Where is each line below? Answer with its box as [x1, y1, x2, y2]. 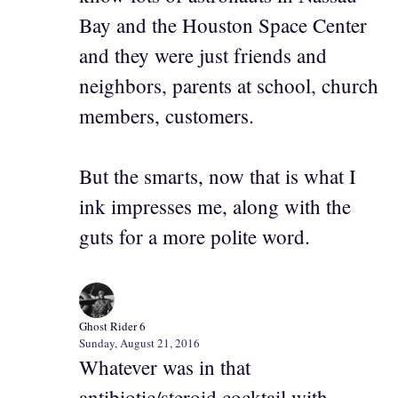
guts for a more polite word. [79, 223, 310, 251]
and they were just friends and [79, 41, 327, 68]
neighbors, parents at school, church [79, 71, 378, 99]
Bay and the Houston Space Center [79, 11, 367, 38]
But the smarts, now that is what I [79, 163, 356, 190]
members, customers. [79, 101, 254, 129]
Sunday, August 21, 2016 [79, 334, 200, 351]
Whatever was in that [79, 353, 251, 380]
